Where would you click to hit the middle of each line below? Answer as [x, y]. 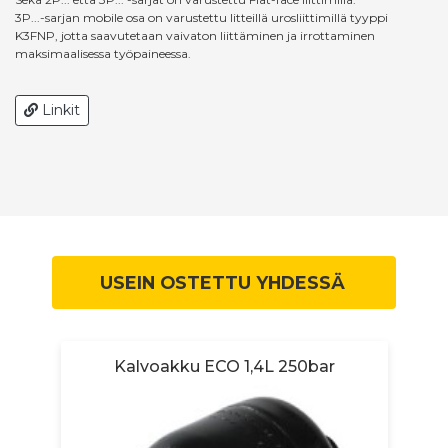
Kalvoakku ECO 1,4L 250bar [224, 366]
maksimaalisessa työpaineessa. [103, 53]
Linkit [59, 109]
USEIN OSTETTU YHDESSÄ [223, 282]
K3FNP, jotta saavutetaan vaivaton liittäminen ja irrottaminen [195, 35]
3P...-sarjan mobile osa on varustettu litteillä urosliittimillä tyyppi [201, 17]
